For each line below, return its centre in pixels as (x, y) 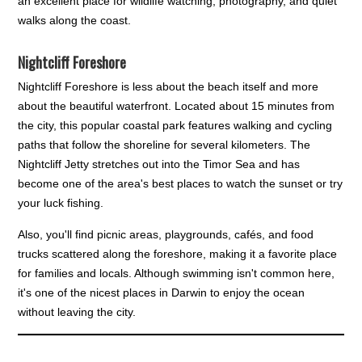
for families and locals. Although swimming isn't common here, (177, 273)
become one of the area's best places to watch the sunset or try (181, 183)
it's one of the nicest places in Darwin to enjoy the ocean (162, 292)
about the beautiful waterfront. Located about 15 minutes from (177, 105)
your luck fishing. (61, 202)
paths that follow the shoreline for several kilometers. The (164, 144)
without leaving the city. (77, 311)
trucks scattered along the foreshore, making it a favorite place (178, 253)
